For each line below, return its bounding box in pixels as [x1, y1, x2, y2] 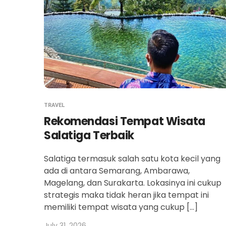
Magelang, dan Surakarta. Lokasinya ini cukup [44, 177, 221, 189]
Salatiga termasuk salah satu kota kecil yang [44, 153, 220, 165]
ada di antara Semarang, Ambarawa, [44, 165, 190, 177]
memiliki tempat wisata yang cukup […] [44, 201, 198, 213]
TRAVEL [44, 102, 65, 109]
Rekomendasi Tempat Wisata [44, 114, 205, 130]
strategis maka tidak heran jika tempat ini [44, 189, 209, 201]
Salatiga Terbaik [44, 128, 134, 144]
